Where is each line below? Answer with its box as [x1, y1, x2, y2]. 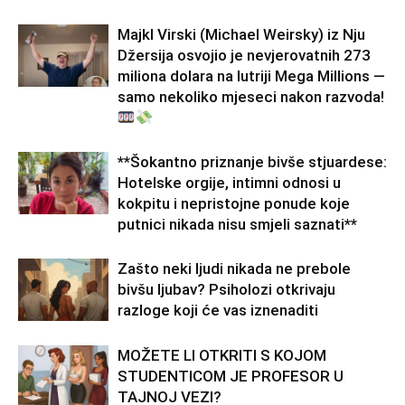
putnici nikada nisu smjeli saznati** [118, 215, 357, 233]
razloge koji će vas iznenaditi [118, 301, 318, 319]
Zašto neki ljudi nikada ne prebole [118, 259, 351, 278]
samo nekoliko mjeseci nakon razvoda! [118, 88, 384, 106]
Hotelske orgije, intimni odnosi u [118, 174, 341, 192]
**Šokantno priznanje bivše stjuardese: [118, 153, 387, 171]
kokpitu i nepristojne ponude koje [118, 194, 350, 212]
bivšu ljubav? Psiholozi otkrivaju [118, 280, 335, 298]
